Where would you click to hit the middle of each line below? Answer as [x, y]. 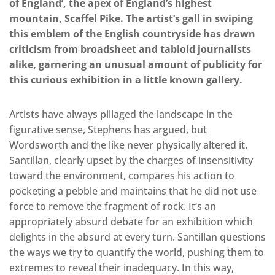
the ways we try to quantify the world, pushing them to [137, 253]
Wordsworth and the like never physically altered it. [128, 145]
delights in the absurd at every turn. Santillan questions [137, 237]
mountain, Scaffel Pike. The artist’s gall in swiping [131, 19]
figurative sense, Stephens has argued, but [108, 130]
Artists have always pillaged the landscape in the [121, 114]
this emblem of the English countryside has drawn [132, 34]
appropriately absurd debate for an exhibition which [131, 222]
